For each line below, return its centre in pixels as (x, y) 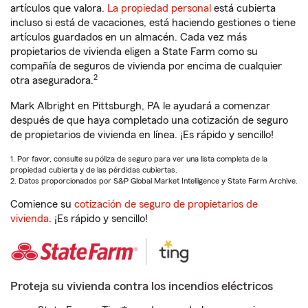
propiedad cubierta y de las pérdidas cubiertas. (94, 170)
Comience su (42, 204)
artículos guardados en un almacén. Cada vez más (129, 37)
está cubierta (243, 8)
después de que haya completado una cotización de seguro (149, 120)
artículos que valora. (59, 8)
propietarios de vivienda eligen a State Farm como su (134, 52)
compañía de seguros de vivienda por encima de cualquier (146, 66)
